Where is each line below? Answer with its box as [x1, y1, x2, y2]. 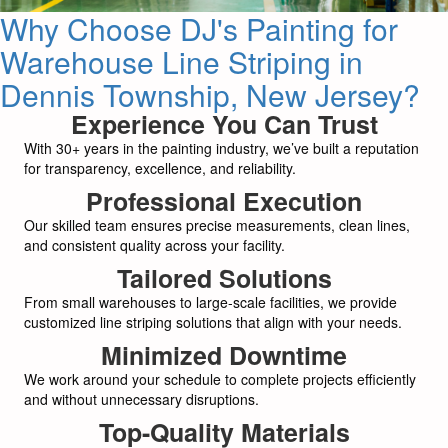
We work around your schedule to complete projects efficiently [24, 368, 416, 389]
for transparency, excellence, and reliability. [24, 157, 296, 178]
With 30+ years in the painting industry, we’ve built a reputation [24, 137, 419, 158]
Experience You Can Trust [70, 105, 378, 142]
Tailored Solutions [116, 259, 332, 296]
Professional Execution [86, 182, 362, 219]
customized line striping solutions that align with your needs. [24, 311, 402, 332]
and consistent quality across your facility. [24, 234, 285, 255]
